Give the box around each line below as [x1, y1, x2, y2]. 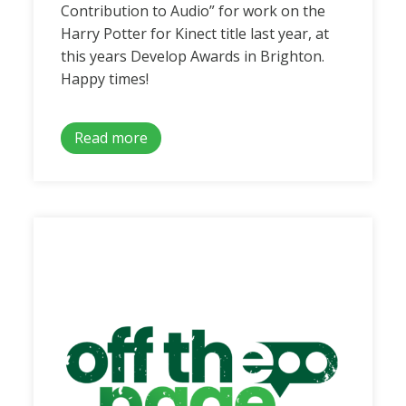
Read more [74, 128, 149, 149]
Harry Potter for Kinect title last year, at [61, 24, 330, 44]
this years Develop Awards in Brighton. [61, 46, 325, 67]
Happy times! [61, 69, 150, 90]
